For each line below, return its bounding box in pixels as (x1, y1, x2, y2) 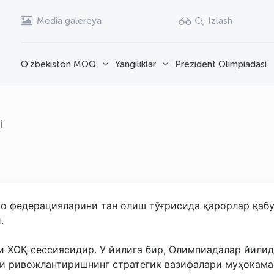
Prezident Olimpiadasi (175, 59, 267, 70)
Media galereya (37, 15, 102, 26)
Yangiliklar (115, 59, 157, 70)
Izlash (208, 15, 232, 26)
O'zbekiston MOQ (21, 59, 96, 70)
